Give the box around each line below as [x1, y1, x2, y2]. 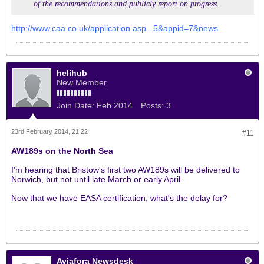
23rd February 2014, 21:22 [11, 128, 88, 135]
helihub [57, 68, 87, 78]
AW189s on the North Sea [11, 146, 113, 156]
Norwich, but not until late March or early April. [11, 174, 183, 184]
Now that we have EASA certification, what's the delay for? [11, 193, 227, 203]
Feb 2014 [97, 101, 133, 110]
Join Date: [57, 101, 94, 110]
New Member [57, 78, 107, 87]
